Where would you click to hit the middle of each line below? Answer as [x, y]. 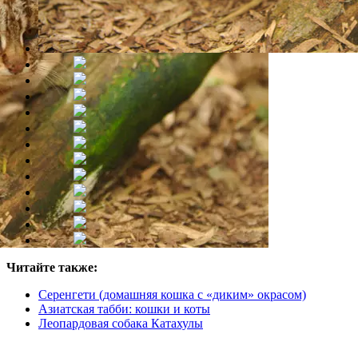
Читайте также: [52, 268]
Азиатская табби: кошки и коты [124, 309]
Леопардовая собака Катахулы [121, 324]
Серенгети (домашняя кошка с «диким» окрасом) [172, 295]
